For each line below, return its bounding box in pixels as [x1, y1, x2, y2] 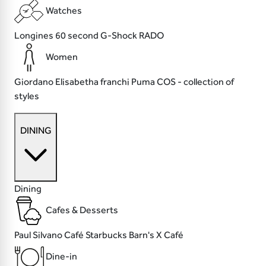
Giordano [14, 76, 55, 88]
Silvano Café [33, 229, 85, 241]
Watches [46, 5, 82, 17]
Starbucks [85, 229, 129, 241]
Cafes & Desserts [46, 204, 118, 216]
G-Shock [100, 30, 139, 42]
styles [14, 90, 39, 102]
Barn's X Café [129, 229, 183, 241]
